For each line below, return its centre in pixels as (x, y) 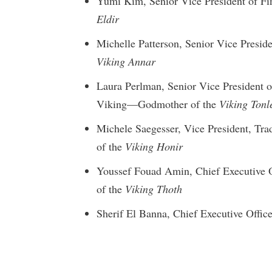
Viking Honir (154, 146)
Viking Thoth (154, 189)
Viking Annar (126, 61)
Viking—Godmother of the (158, 104)
